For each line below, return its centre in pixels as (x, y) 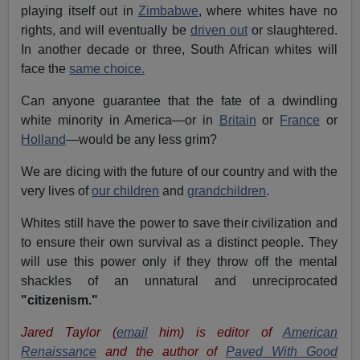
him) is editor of (215, 333)
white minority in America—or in (120, 121)
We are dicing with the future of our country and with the (179, 172)
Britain (237, 121)
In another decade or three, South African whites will (179, 50)
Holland (44, 140)
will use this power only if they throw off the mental (179, 262)
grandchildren (227, 191)
